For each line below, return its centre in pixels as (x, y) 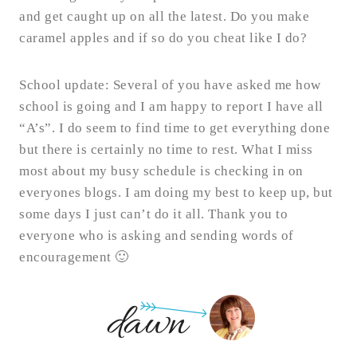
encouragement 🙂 (76, 257)
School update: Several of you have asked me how (170, 85)
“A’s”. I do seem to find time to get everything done (175, 128)
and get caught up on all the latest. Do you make (164, 17)
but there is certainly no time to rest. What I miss (166, 150)
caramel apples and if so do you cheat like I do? (163, 38)
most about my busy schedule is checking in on (161, 171)
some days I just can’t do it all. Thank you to (153, 214)
